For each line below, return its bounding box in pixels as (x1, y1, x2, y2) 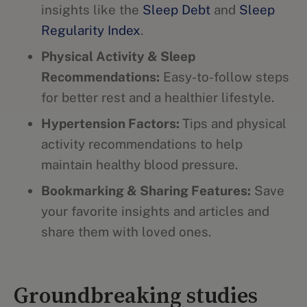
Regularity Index (41, 23, 140, 38)
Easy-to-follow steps (160, 69, 289, 84)
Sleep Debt (143, 2, 210, 17)
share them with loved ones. (41, 224, 211, 239)
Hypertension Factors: (41, 116, 182, 131)
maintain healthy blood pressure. (41, 157, 238, 172)
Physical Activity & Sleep (41, 49, 195, 64)
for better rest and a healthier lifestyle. (41, 90, 274, 105)
